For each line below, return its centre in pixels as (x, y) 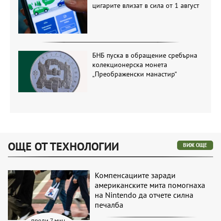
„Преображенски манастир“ (134, 74)
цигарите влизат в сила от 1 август (146, 6)
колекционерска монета (129, 64)
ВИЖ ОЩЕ (195, 145)
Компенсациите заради (135, 175)
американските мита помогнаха (150, 185)
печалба (109, 205)
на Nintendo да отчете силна (144, 195)
